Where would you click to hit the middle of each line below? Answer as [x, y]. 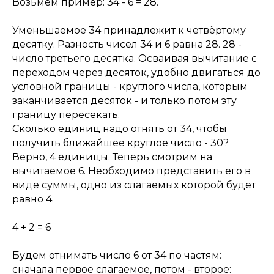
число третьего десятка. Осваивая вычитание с [135, 58]
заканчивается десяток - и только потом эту [124, 101]
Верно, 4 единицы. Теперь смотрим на [112, 157]
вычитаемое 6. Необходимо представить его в [131, 171]
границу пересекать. [67, 115]
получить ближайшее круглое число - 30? [120, 143]
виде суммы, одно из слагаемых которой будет [134, 185]
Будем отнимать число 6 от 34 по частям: [117, 255]
